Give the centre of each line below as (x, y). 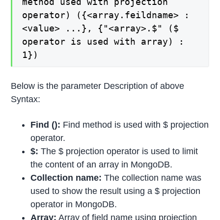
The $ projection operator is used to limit (118, 151)
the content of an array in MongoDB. (102, 165)
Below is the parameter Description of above (98, 86)
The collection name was (152, 178)
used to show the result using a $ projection (116, 191)
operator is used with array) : (103, 42)
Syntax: (26, 99)
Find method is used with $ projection (135, 125)
